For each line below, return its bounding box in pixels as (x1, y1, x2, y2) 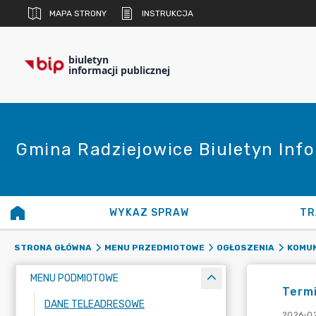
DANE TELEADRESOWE (44, 298, 145, 310)
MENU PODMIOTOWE (30, 272, 119, 284)
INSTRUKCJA (142, 8, 193, 18)
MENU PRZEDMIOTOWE (104, 243, 205, 253)
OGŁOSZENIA (217, 243, 274, 253)
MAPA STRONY (49, 8, 107, 18)
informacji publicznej (68, 63, 170, 77)
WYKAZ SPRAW (109, 207, 190, 219)
